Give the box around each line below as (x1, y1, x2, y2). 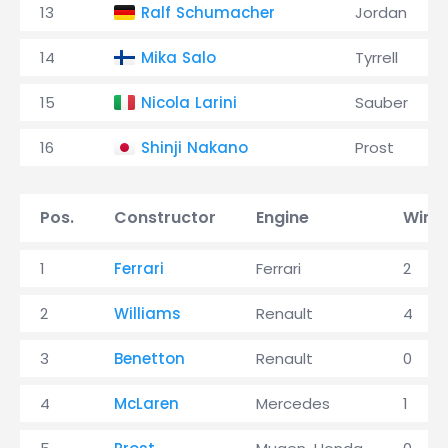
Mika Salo (141, 47, 216, 68)
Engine (256, 206, 309, 229)
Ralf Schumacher (141, 2, 275, 23)
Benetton (114, 348, 185, 369)
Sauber (355, 92, 408, 113)
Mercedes (256, 393, 330, 414)
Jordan (355, 2, 407, 23)
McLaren (114, 393, 179, 414)
